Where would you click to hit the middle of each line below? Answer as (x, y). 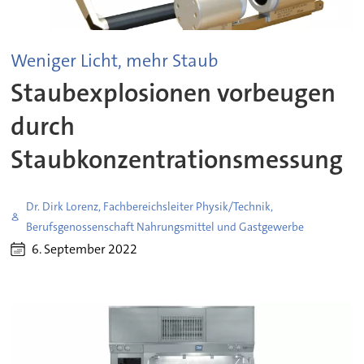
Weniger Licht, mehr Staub (115, 60)
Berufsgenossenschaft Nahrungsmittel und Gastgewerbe (165, 227)
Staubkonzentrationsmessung (177, 160)
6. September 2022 (85, 249)
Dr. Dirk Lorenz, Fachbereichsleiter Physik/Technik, (150, 207)
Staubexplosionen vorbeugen (173, 93)
